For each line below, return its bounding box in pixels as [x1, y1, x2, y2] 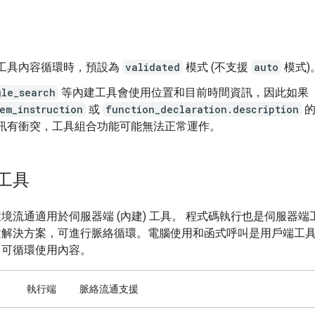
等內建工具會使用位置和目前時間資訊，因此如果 [58, 85, 309, 99]
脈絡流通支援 [79, 283, 139, 295]
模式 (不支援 [183, 60, 251, 74]
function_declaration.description [105, 102, 299, 116]
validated [125, 60, 180, 74]
